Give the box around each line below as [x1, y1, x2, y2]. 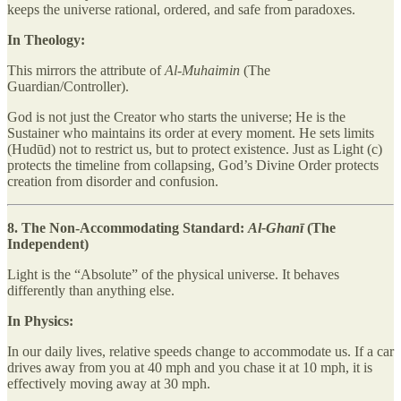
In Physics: [7, 312, 73, 328]
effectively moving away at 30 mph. [7, 375, 210, 391]
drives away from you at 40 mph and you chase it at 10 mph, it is [7, 359, 372, 375]
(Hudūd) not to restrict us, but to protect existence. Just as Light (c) [7, 141, 382, 157]
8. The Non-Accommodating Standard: [7, 219, 248, 235]
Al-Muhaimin [165, 62, 240, 78]
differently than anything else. [7, 282, 175, 298]
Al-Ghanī [248, 219, 303, 235]
